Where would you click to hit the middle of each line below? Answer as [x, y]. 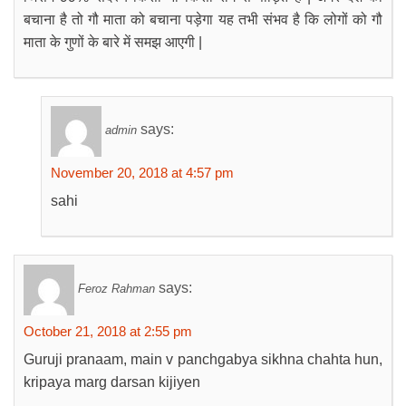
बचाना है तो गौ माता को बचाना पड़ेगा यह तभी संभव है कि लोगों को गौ [203, 19]
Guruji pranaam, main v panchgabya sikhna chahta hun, [203, 359]
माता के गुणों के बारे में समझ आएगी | [113, 42]
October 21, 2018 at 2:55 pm [108, 331]
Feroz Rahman [116, 289]
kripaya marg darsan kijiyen [112, 382]
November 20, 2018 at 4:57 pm [142, 173]
